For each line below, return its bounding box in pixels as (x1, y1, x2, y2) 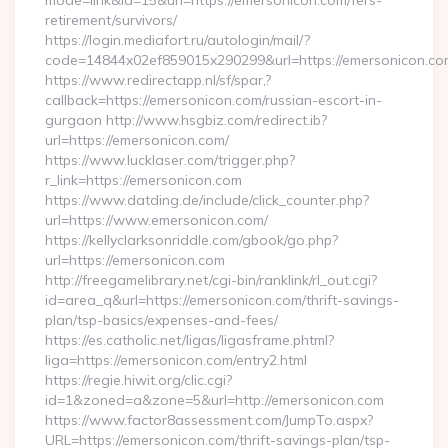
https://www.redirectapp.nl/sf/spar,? (45, 71, 271, 89)
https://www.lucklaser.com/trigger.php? (45, 151, 295, 169)
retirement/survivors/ (45, 11, 177, 29)
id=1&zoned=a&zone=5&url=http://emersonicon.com (45, 391, 384, 409)
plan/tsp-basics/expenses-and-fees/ (45, 311, 278, 329)
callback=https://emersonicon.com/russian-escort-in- (45, 91, 382, 109)
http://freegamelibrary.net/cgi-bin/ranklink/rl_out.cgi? (45, 271, 377, 289)
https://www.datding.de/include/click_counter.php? (45, 191, 369, 209)
